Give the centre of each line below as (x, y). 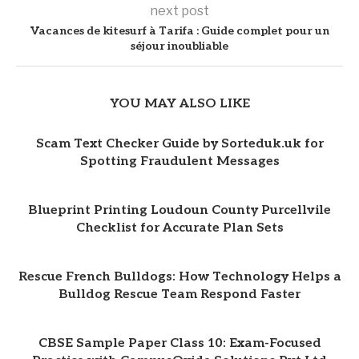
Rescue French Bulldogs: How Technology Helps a (179, 276)
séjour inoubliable (179, 46)
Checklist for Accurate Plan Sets (179, 228)
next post (179, 10)
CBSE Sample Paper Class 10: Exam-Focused (179, 343)
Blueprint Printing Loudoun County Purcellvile (179, 210)
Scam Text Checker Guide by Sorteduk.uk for (179, 143)
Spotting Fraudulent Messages (179, 161)
